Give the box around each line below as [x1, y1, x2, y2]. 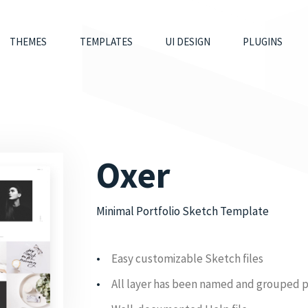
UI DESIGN [164, 35, 210, 49]
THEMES [10, 35, 47, 49]
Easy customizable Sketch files [111, 251, 263, 267]
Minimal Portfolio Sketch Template [96, 203, 269, 219]
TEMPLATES [79, 35, 133, 49]
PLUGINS [243, 35, 283, 49]
